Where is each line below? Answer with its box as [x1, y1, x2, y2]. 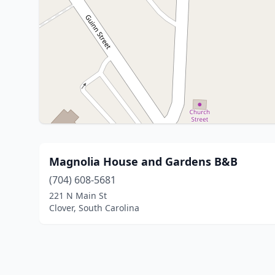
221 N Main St [49, 190, 107, 201]
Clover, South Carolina [49, 202, 139, 214]
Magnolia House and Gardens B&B [49, 154, 238, 169]
